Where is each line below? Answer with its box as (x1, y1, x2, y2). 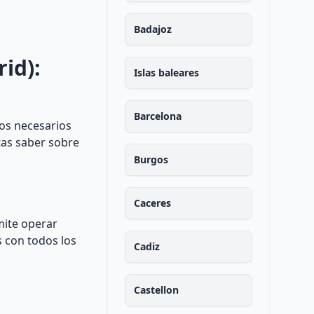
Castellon (133, 283, 179, 296)
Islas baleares (133, 66, 199, 79)
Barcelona (133, 109, 182, 123)
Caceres (133, 196, 171, 210)
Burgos (133, 153, 168, 166)
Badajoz (133, 22, 172, 36)
